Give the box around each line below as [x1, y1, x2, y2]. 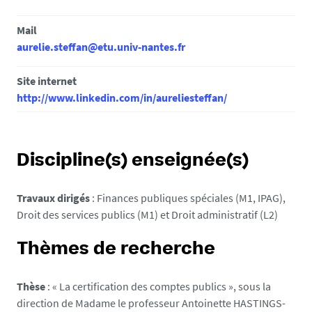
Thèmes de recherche [17, 242, 215, 258]
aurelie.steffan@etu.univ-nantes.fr [17, 40, 185, 54]
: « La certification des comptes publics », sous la [45, 279, 271, 293]
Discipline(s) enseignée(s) [17, 153, 249, 170]
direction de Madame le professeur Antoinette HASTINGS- [17, 296, 286, 310]
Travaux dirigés [17, 191, 90, 205]
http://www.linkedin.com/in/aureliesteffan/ [17, 91, 227, 104]
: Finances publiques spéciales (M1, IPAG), [90, 191, 286, 205]
